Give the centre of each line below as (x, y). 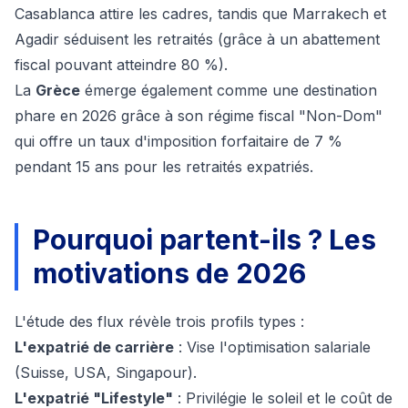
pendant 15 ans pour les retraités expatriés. (164, 167)
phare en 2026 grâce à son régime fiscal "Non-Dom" (199, 116)
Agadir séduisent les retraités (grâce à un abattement (197, 40)
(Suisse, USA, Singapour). (106, 373)
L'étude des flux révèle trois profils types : (159, 322)
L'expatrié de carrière (94, 347)
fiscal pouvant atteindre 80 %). (121, 65)
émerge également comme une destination (229, 91)
